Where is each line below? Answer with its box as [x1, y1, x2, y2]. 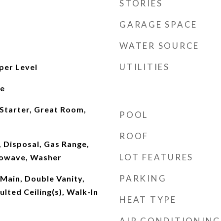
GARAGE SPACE [119, 19, 197, 30]
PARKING [119, 173, 167, 184]
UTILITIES [119, 62, 170, 72]
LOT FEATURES [119, 152, 193, 162]
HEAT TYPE [119, 194, 177, 205]
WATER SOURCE [119, 40, 199, 51]
